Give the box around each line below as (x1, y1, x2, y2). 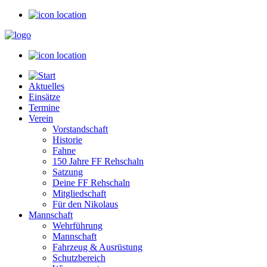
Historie (52, 135, 82, 145)
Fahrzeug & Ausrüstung (52, 242, 142, 252)
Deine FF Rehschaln (52, 178, 130, 188)
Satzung (52, 167, 83, 177)
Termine (29, 103, 60, 113)
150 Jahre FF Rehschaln (52, 156, 144, 166)
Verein (29, 113, 53, 123)
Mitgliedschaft (52, 188, 106, 198)
